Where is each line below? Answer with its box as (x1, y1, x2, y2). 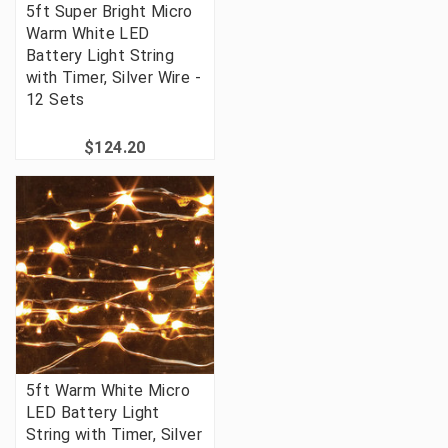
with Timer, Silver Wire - (26, 68, 201, 88)
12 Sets (26, 90, 85, 110)
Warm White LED (26, 24, 150, 44)
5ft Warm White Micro (26, 381, 190, 401)
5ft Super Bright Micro (26, 2, 193, 22)
